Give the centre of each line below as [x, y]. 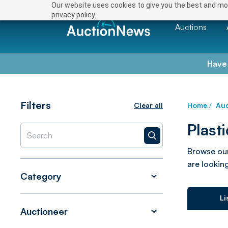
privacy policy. [74, 15]
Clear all [148, 105]
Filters [36, 105]
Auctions [191, 27]
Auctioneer [44, 211]
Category [41, 176]
